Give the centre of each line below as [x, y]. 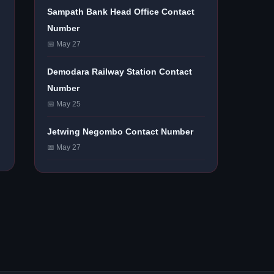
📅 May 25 [64, 104]
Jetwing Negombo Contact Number [120, 131]
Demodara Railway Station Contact [120, 72]
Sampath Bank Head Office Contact [121, 12]
